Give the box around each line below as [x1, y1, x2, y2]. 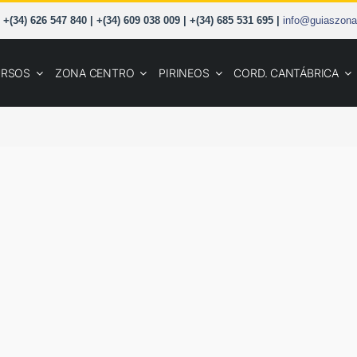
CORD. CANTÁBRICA [233, 65, 339, 80]
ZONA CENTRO [54, 65, 135, 80]
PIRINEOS [159, 65, 210, 80]
